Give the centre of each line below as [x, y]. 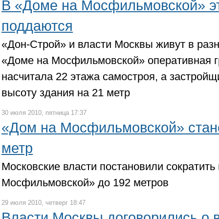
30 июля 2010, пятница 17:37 [44, 113]
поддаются [37, 26]
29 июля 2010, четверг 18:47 [44, 203]
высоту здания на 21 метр [66, 93]
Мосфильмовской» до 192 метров [85, 183]
